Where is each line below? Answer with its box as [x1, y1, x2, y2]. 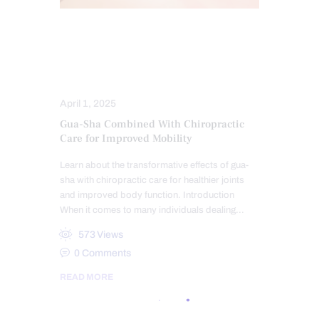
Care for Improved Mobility [60, 131, 192, 145]
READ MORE [60, 272, 113, 283]
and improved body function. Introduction [60, 190, 234, 201]
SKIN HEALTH [138, 53, 193, 61]
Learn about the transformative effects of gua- [60, 160, 249, 171]
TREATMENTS [74, 72, 129, 80]
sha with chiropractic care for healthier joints [60, 175, 244, 186]
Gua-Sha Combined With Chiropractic [60, 117, 244, 131]
